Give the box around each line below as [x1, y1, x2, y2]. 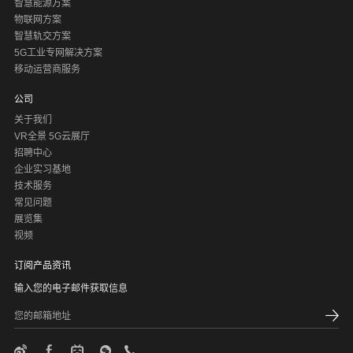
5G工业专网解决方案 [13, 47, 102, 59]
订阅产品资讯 [13, 260, 71, 272]
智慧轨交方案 [13, 31, 71, 43]
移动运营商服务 [13, 64, 80, 76]
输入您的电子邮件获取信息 [13, 283, 128, 295]
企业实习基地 [13, 164, 71, 176]
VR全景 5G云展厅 [13, 131, 90, 143]
